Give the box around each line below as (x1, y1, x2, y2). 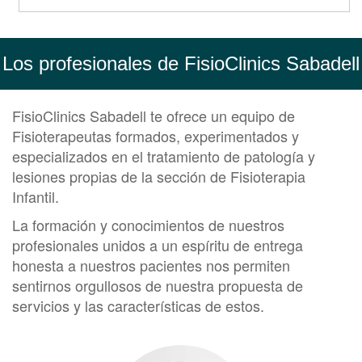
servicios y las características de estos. (12, 294, 264, 316)
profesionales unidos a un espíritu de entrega (12, 234, 303, 255)
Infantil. (12, 185, 59, 207)
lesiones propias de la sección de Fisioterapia (12, 165, 305, 187)
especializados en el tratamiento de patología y (12, 145, 315, 166)
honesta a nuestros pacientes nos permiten (12, 254, 290, 276)
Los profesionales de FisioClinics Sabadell (2, 52, 360, 74)
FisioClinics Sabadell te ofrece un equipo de (12, 104, 295, 126)
